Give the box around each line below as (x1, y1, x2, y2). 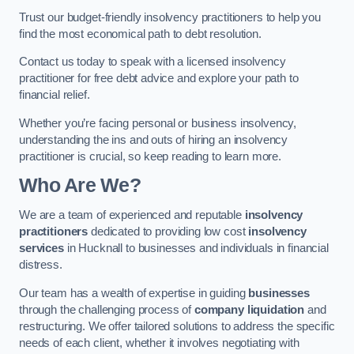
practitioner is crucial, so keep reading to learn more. (19, 149, 282, 163)
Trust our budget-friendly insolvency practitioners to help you (19, 10, 321, 24)
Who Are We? (19, 175, 141, 197)
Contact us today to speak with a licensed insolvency (19, 55, 286, 69)
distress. (19, 258, 62, 271)
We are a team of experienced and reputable (19, 209, 245, 221)
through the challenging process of (19, 303, 194, 316)
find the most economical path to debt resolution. (19, 27, 265, 40)
